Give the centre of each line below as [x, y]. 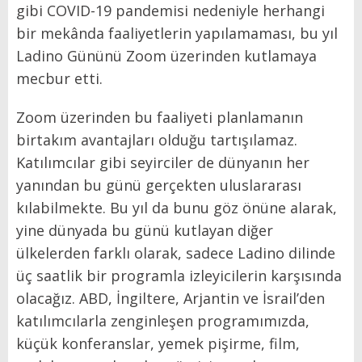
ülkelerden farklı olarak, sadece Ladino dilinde [176, 253]
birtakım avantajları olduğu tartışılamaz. [157, 139]
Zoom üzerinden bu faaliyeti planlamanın [160, 117]
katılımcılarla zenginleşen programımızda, [163, 320]
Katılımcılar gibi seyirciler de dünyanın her [163, 162]
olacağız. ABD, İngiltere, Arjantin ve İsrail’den [170, 298]
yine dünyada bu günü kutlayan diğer [145, 230]
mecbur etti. [59, 78]
